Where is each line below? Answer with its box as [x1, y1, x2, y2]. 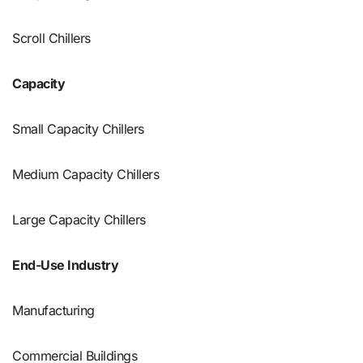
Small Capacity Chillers [12, 120, 144, 137]
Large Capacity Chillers [12, 211, 146, 228]
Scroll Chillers [12, 29, 91, 46]
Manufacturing [12, 301, 95, 318]
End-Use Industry [12, 256, 119, 273]
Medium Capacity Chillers [12, 165, 160, 182]
